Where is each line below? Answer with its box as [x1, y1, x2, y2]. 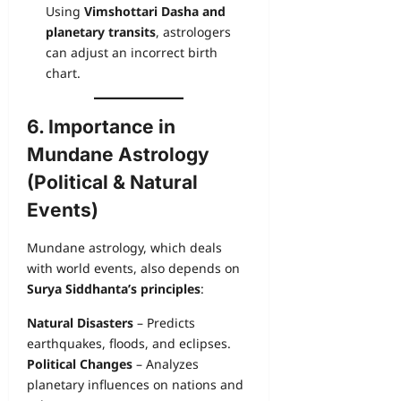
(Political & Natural [27, 171, 198, 194]
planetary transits [46, 23, 156, 41]
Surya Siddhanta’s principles [27, 280, 200, 298]
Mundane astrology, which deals [27, 239, 222, 257]
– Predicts [133, 314, 195, 332]
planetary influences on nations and [27, 376, 243, 394]
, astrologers [156, 23, 231, 41]
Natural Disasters [27, 314, 133, 332]
